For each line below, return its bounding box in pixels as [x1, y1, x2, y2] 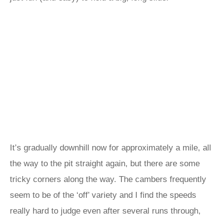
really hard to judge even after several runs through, [10, 206, 201, 216]
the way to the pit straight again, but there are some [10, 159, 200, 168]
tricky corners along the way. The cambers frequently [10, 175, 206, 184]
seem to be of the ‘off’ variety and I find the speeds [10, 190, 196, 200]
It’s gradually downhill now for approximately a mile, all [10, 143, 211, 152]
